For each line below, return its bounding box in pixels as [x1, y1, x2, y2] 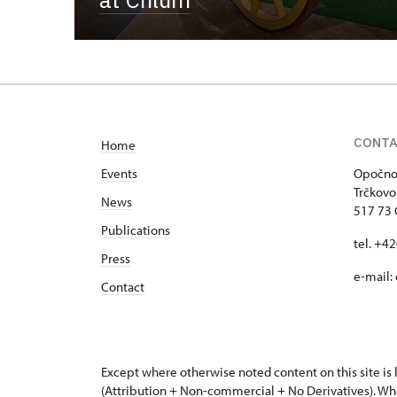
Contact [101, 278, 144, 295]
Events [101, 165, 137, 182]
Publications [101, 222, 170, 238]
